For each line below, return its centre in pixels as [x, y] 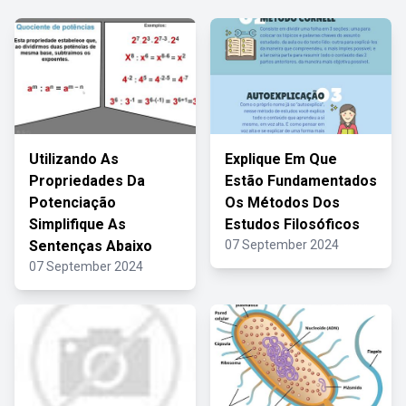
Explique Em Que [281, 159]
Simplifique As [77, 224]
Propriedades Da [87, 181]
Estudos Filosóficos [292, 224]
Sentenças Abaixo [91, 246]
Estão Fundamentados [301, 181]
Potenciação [72, 203]
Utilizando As [74, 159]
